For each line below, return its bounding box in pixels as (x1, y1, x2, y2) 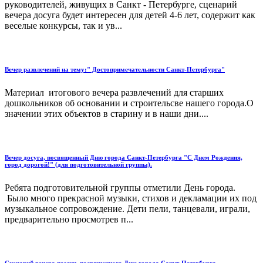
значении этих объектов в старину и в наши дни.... (5, 109, 208, 119)
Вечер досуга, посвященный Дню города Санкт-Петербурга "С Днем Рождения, (5, 154, 242, 161)
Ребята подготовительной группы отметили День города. (5, 183, 235, 193)
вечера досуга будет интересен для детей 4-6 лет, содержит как (5, 10, 255, 21)
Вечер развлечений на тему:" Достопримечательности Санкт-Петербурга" (5, 66, 225, 73)
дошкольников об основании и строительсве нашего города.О (5, 98, 254, 109)
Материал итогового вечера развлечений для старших (5, 87, 224, 98)
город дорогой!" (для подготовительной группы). (5, 161, 152, 168)
